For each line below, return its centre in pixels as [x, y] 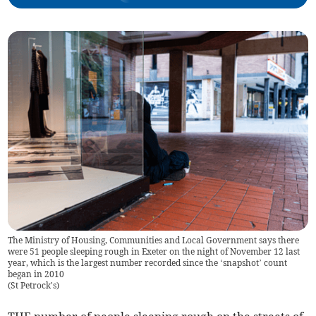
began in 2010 [36, 274]
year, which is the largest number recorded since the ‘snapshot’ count [148, 263]
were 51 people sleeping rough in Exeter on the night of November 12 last [154, 252]
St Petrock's [34, 286]
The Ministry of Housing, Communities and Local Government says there [154, 241]
